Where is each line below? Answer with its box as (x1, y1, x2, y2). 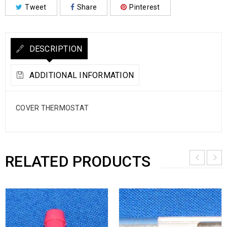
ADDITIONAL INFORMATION (27, 70, 134, 80)
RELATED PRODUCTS (5, 153, 150, 170)
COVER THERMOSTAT (16, 104, 89, 112)
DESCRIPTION (27, 44, 83, 54)
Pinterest (129, 3, 160, 11)
